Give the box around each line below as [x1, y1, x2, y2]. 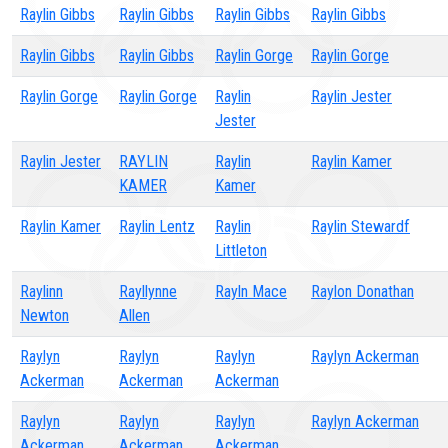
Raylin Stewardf [311, 217, 410, 236]
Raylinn [20, 282, 63, 301]
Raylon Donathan [311, 282, 414, 301]
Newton [20, 306, 69, 325]
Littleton [215, 241, 267, 260]
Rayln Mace [215, 282, 287, 301]
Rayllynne [119, 282, 177, 301]
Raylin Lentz [119, 217, 195, 236]
